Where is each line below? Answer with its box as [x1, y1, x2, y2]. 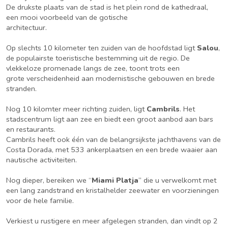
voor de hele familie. [6, 195, 74, 206]
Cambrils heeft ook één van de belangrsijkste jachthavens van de [6, 134, 221, 145]
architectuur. [6, 22, 47, 33]
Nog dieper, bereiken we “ [6, 175, 92, 185]
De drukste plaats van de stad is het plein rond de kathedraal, [6, 2, 208, 12]
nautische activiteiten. [6, 155, 77, 165]
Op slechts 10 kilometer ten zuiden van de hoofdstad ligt [6, 43, 197, 53]
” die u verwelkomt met [138, 175, 216, 185]
